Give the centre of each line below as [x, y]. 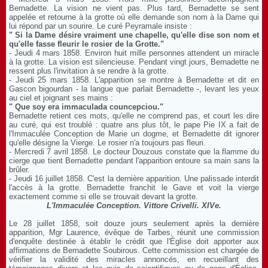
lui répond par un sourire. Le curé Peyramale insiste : [100, 26]
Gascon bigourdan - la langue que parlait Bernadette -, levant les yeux [134, 89]
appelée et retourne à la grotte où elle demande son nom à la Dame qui [134, 17]
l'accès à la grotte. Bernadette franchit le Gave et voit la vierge [134, 188]
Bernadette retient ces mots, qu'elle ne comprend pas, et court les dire [134, 116]
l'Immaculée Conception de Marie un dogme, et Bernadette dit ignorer [134, 134]
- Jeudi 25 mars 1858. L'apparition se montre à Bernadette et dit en [134, 80]
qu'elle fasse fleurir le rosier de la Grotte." [86, 44]
